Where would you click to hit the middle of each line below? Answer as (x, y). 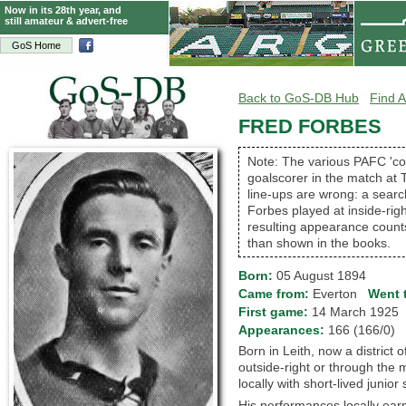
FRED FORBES (310, 127)
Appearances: (283, 330)
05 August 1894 (321, 275)
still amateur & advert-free (66, 21)
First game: (275, 312)
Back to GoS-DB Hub (299, 98)
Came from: (275, 294)
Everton (340, 294)
